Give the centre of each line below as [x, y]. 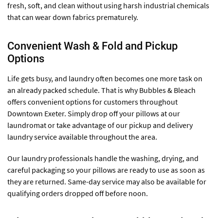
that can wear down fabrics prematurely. [73, 17]
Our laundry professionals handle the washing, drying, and [103, 158]
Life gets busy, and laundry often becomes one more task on [105, 79]
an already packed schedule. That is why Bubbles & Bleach [101, 90]
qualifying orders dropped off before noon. [78, 193]
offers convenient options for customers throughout [92, 102]
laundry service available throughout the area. [82, 137]
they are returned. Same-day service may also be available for [107, 182]
